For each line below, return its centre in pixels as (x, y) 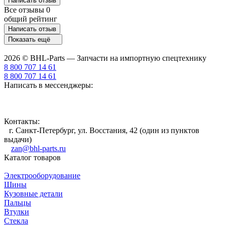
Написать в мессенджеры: (48, 85)
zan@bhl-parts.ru (38, 148)
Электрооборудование (42, 175)
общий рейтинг (31, 19)
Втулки (17, 211)
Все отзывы (25, 10)
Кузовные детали (33, 193)
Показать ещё (30, 39)
